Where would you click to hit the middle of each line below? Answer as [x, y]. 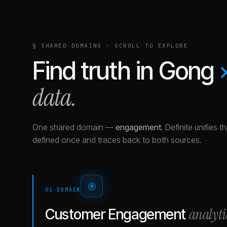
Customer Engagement [116, 214]
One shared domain [68, 127]
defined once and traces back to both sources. [117, 140]
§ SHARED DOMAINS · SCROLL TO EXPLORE [110, 46]
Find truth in [96, 71]
